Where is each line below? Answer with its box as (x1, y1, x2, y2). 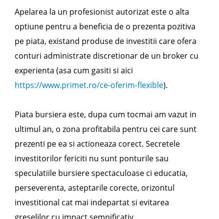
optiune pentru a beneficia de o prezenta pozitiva (15, 21, 196, 32)
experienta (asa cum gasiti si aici (15, 65, 133, 76)
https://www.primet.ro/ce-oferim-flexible (15, 80, 163, 90)
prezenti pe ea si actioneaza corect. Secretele (15, 138, 180, 149)
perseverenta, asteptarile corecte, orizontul (15, 182, 175, 193)
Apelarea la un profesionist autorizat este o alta (15, 6, 189, 17)
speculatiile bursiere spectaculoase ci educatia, (15, 168, 188, 178)
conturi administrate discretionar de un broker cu (15, 50, 198, 61)
